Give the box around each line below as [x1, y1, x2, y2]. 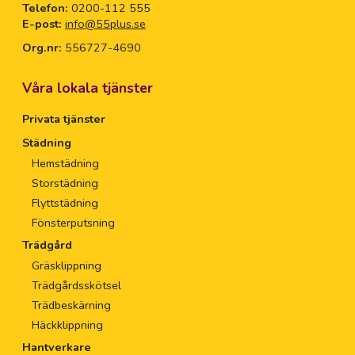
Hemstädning [31, 155, 99, 172]
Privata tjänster [21, 111, 105, 128]
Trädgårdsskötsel [31, 277, 121, 294]
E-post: [21, 16, 62, 32]
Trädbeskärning [31, 297, 111, 314]
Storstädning [31, 175, 98, 192]
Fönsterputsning [31, 215, 115, 231]
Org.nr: [21, 40, 62, 56]
